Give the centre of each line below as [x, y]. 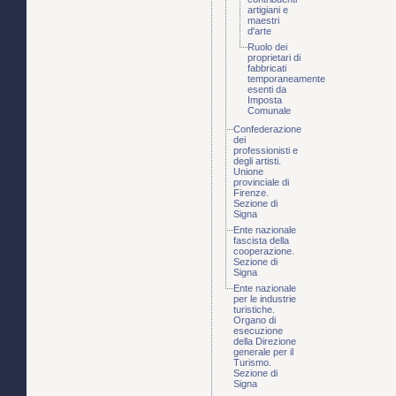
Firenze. [251, 193]
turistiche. [254, 310]
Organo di [255, 320]
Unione [248, 172]
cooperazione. [264, 251]
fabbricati [267, 69]
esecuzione [258, 331]
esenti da [267, 90]
